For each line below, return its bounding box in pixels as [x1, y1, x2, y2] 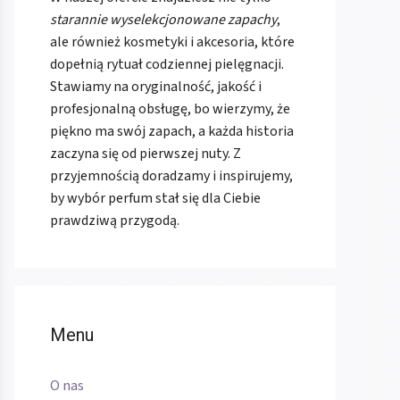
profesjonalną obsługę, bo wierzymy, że [50, 99, 290, 120]
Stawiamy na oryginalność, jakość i [50, 77, 262, 97]
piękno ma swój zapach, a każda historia [50, 121, 294, 142]
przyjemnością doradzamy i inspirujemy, [50, 166, 293, 187]
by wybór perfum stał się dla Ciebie [50, 188, 261, 209]
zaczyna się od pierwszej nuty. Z [50, 144, 241, 164]
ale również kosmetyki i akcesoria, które [50, 32, 295, 53]
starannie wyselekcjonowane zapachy [50, 10, 277, 30]
